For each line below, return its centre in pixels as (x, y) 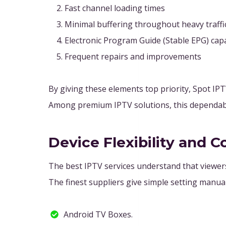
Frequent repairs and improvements (133, 56)
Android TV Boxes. (98, 214)
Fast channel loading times (115, 8)
